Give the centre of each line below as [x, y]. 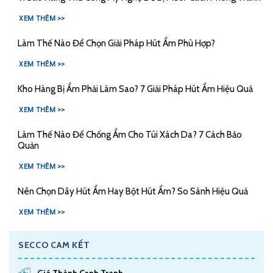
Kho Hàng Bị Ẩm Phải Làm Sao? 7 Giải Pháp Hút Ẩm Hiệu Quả [135, 89]
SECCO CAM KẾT [54, 245]
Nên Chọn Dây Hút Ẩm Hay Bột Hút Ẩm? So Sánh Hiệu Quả [133, 191]
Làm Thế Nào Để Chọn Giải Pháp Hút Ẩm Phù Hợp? [116, 43]
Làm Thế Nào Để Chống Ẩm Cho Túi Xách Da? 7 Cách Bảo [129, 135]
